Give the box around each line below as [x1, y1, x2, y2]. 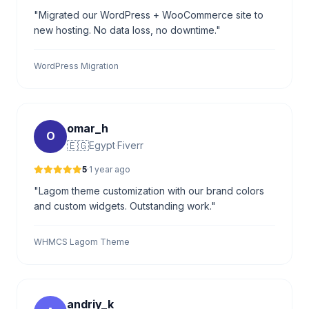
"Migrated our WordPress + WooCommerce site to [34, 8, 263, 21]
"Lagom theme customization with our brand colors [34, 184, 264, 197]
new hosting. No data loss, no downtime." [34, 23, 221, 36]
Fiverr [117, 139, 143, 151]
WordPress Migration [34, 60, 119, 71]
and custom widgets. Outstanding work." [34, 199, 216, 212]
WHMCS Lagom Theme [34, 236, 130, 247]
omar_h [67, 121, 108, 135]
